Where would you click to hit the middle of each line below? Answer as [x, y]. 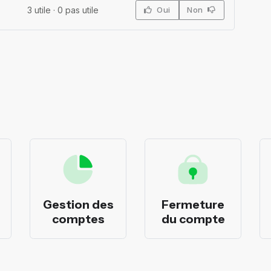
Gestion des [78, 204]
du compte [193, 219]
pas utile [81, 10]
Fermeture [193, 204]
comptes [78, 219]
